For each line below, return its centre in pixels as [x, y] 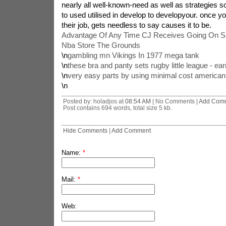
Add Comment [131, 130]
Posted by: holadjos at [94, 101]
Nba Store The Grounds [101, 45]
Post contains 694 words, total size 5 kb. [117, 108]
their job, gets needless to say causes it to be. [136, 25]
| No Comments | [175, 101]
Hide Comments [85, 130]
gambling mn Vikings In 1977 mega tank [133, 55]
